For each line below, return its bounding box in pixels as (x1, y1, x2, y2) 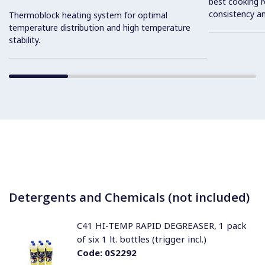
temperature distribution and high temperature (9, 21, 190, 33)
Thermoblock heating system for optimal (9, 9, 167, 21)
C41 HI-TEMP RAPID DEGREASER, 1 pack (76, 219, 247, 231)
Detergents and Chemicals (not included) (9, 189, 250, 205)
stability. (9, 34, 40, 46)
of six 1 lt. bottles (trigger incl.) (76, 233, 206, 245)
